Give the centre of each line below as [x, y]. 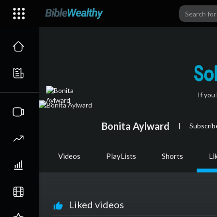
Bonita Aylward [136, 126]
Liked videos [93, 205]
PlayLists [121, 156]
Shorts [172, 156]
